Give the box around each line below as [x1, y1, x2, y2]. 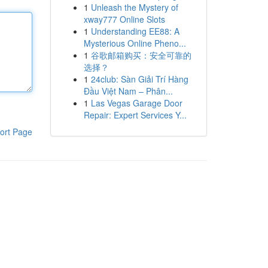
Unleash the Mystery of [90, 1, 178, 13]
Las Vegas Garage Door [90, 97, 182, 109]
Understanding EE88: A [90, 25, 179, 37]
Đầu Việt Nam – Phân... [83, 85, 173, 97]
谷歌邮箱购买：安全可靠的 [90, 49, 191, 61]
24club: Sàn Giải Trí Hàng [90, 73, 188, 85]
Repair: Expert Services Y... [83, 109, 187, 121]
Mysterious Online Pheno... [83, 37, 186, 49]
